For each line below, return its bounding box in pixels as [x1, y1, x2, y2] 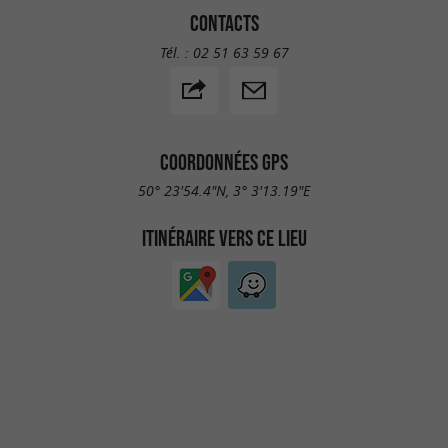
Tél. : [159, 42, 193, 62]
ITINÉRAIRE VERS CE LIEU [141, 226, 307, 251]
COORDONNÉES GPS [160, 149, 288, 174]
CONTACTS [189, 11, 259, 36]
